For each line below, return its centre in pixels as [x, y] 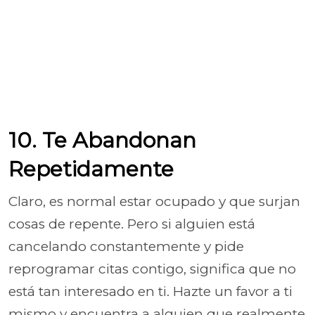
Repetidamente [91, 169]
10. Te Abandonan [102, 140]
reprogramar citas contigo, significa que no [152, 269]
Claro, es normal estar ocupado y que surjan [154, 201]
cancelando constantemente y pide [126, 246]
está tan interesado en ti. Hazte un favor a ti [150, 291]
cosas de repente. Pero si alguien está [132, 224]
